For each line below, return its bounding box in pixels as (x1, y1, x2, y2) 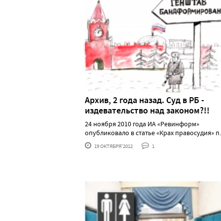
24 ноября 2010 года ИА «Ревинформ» (85, 119, 199, 129)
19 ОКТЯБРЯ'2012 (93, 143, 133, 150)
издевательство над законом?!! (85, 105, 210, 117)
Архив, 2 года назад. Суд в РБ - (85, 94, 204, 107)
